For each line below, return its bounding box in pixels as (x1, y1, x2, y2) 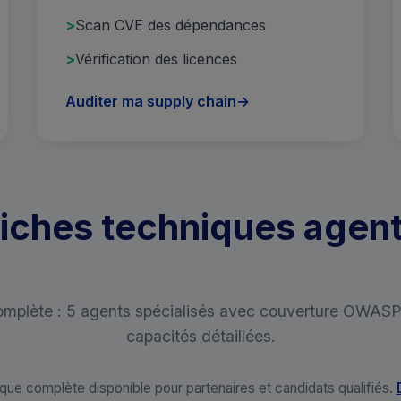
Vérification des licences (75, 49, 238, 68)
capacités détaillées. (125, 327, 276, 346)
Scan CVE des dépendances (75, 15, 267, 34)
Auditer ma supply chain (65, 92, 237, 111)
